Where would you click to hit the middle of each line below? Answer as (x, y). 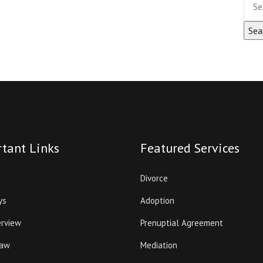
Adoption (157, 200)
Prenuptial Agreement (182, 223)
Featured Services (190, 148)
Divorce (154, 178)
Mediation (159, 245)
